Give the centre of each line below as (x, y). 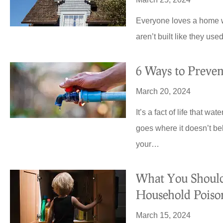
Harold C (198, 46)
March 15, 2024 (164, 216)
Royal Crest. (174, 10)
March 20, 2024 (164, 92)
